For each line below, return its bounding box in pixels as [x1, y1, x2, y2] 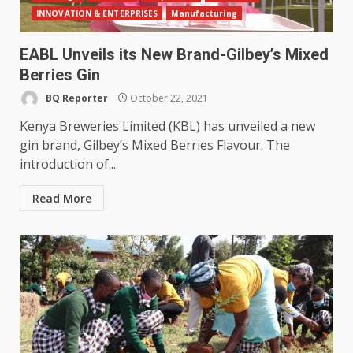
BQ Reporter [43, 91, 108, 105]
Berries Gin [20, 65, 100, 85]
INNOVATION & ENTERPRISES [36, 8, 158, 20]
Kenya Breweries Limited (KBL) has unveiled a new [20, 117, 315, 136]
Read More [32, 191, 91, 206]
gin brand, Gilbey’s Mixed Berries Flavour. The [20, 136, 290, 154]
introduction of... [20, 155, 116, 173]
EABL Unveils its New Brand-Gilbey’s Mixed [20, 45, 329, 65]
